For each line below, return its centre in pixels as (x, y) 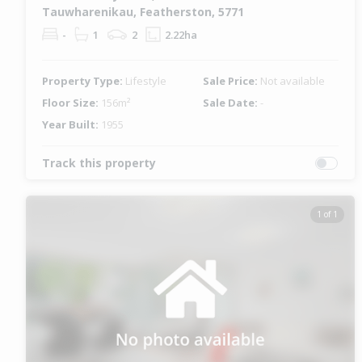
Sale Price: (232, 81)
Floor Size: (72, 103)
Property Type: (84, 81)
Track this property (99, 163)
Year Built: (72, 125)
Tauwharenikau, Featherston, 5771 (143, 12)
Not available (293, 81)
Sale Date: (232, 103)
